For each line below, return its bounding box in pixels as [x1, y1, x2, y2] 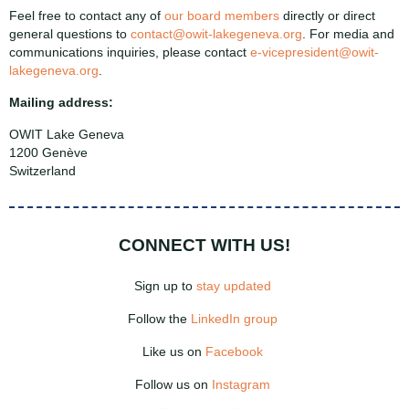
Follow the [128, 310, 191, 326]
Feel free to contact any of [9, 8, 164, 23]
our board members [164, 8, 279, 23]
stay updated [196, 278, 271, 293]
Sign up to [134, 278, 196, 293]
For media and [309, 26, 394, 41]
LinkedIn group [191, 310, 278, 326]
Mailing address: [9, 95, 113, 110]
